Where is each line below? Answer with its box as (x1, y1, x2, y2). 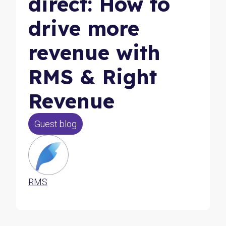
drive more (28, 16, 139, 41)
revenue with (28, 40, 160, 65)
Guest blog (34, 119, 77, 129)
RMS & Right (28, 64, 157, 89)
